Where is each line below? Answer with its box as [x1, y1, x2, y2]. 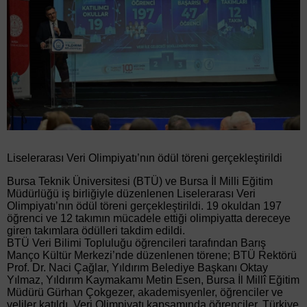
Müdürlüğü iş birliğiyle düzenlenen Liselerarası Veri [7, 188, 256, 200]
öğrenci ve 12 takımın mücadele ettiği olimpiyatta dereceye [7, 212, 291, 225]
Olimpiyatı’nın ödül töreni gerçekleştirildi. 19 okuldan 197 [7, 200, 282, 212]
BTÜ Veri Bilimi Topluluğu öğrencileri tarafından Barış [7, 237, 266, 249]
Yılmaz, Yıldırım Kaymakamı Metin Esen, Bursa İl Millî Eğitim [7, 274, 299, 286]
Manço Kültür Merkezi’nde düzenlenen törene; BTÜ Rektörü [7, 249, 297, 262]
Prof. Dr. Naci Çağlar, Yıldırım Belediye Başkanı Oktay [7, 262, 268, 274]
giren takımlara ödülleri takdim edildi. [7, 225, 185, 237]
